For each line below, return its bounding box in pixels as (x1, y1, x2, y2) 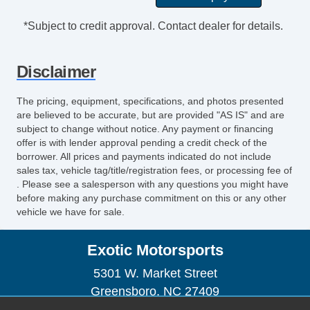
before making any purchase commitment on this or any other (17, 192, 286, 204)
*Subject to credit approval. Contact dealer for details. (23, 20, 283, 33)
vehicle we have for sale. (17, 206, 125, 218)
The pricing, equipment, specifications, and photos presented (17, 95, 284, 107)
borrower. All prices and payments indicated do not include (17, 151, 271, 163)
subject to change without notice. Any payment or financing (17, 123, 273, 135)
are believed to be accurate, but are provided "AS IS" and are (17, 109, 284, 121)
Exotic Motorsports (86, 241, 224, 259)
